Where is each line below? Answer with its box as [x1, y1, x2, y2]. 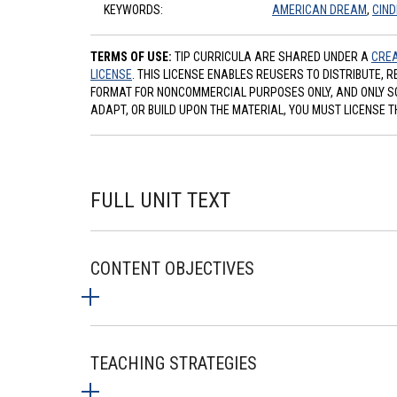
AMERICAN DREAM [272, 3, 367, 17]
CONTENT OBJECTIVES [90, 258, 254, 279]
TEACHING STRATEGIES [90, 353, 257, 374]
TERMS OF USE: [90, 50, 172, 64]
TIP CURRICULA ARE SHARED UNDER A [172, 50, 371, 64]
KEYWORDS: [104, 3, 163, 17]
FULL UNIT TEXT [90, 188, 230, 213]
